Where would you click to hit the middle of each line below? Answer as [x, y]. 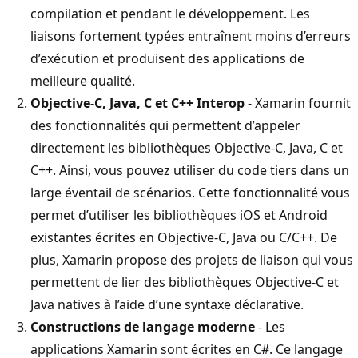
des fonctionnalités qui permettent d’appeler [165, 125]
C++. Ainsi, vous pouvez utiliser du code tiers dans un [190, 170]
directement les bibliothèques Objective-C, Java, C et [187, 147]
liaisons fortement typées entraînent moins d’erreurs [191, 36]
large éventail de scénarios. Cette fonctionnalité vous [190, 192]
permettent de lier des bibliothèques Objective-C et [185, 282]
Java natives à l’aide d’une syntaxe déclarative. [167, 304]
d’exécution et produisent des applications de [167, 58]
